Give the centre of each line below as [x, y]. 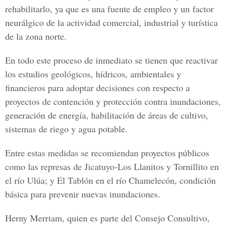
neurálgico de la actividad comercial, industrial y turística [111, 22]
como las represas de [45, 166]
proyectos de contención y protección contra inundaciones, [113, 101]
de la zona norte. [36, 36]
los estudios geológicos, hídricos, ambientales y [93, 74]
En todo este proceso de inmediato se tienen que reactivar [111, 60]
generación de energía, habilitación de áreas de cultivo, [107, 115]
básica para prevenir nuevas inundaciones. [83, 194]
